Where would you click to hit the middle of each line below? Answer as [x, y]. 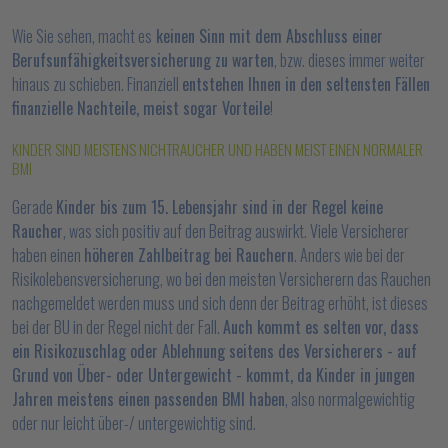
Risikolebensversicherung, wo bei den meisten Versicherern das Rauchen [221, 279]
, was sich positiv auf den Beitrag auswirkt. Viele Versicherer [236, 231]
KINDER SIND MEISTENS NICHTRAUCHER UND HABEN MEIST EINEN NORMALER [217, 149]
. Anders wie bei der [349, 255]
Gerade [34, 207]
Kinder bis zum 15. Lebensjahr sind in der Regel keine [219, 207]
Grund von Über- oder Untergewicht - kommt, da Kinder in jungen [213, 375]
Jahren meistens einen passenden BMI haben [148, 399]
